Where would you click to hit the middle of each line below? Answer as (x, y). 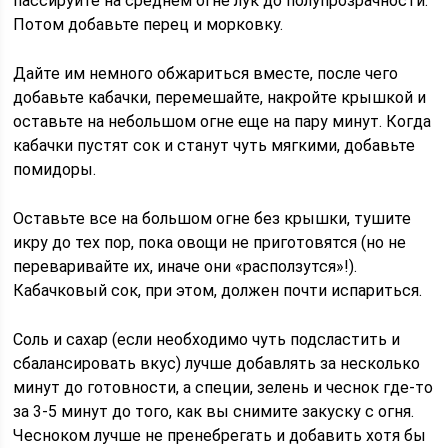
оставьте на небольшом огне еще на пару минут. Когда (222, 121)
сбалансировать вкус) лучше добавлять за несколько (217, 363)
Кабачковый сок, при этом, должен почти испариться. (218, 290)
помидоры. (55, 169)
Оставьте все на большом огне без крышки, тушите (212, 218)
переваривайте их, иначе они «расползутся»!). (185, 266)
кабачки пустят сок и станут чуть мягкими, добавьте (214, 145)
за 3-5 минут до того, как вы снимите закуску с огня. (214, 411)
